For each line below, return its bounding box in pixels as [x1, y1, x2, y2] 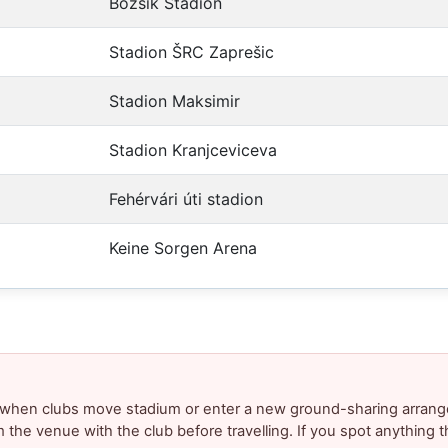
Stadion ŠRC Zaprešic [109, 42, 274, 63]
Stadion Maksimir [109, 91, 240, 112]
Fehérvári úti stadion [109, 189, 263, 210]
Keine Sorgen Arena [109, 238, 257, 259]
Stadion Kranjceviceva [109, 140, 277, 161]
